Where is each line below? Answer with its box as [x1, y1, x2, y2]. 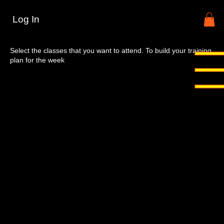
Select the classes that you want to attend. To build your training [10, 46, 211, 54]
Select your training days [10, 18, 186, 36]
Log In [12, 13, 39, 24]
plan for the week [10, 56, 64, 64]
